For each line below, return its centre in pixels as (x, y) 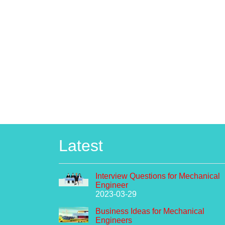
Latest (81, 145)
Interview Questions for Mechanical (158, 176)
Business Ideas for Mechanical (150, 211)
